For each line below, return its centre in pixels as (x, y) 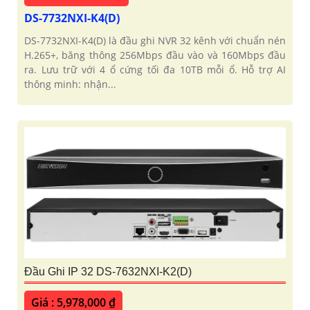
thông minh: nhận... (70, 84)
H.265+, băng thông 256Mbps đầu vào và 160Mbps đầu (155, 55)
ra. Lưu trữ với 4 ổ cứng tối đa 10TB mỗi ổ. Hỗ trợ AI (155, 70)
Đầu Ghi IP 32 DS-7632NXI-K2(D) (108, 272)
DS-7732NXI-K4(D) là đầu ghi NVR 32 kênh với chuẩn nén (155, 41)
